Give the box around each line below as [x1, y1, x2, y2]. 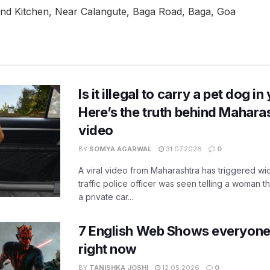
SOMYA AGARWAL [89, 145, 152, 154]
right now [78, 241, 137, 257]
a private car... [78, 192, 133, 202]
